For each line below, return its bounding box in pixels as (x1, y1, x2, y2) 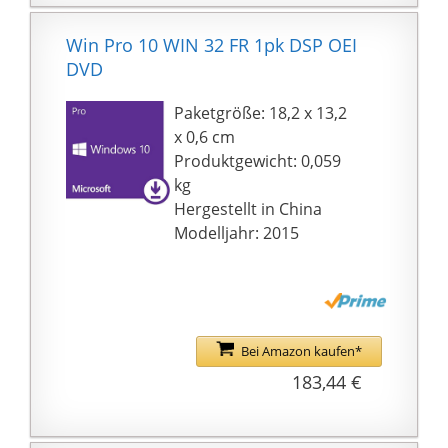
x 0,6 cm (174, 125, 236, 148)
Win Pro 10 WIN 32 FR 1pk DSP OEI (66, 32, 357, 57)
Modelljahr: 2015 (174, 221, 300, 244)
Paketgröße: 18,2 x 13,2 (174, 101, 348, 124)
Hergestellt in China (174, 197, 323, 220)
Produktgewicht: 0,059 (174, 149, 342, 172)
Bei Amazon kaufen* (240, 342, 362, 361)
